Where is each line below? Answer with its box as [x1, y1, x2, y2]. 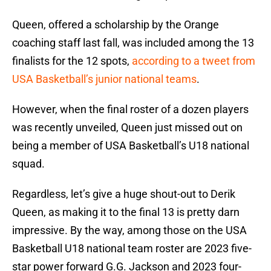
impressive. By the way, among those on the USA [12, 224, 247, 237]
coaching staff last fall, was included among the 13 [12, 36, 254, 50]
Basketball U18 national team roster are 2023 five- [12, 242, 252, 255]
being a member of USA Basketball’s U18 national [12, 139, 249, 152]
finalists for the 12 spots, [12, 54, 132, 68]
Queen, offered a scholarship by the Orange [12, 18, 219, 31]
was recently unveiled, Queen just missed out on [12, 121, 243, 134]
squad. [12, 157, 45, 171]
